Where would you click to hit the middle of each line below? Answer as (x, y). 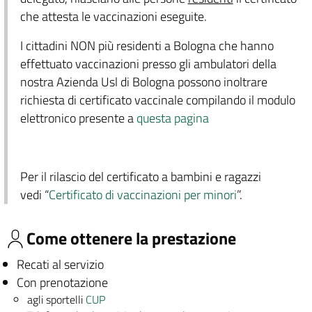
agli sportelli (57, 299)
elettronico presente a (78, 118)
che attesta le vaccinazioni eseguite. (113, 16)
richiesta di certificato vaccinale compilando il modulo (157, 100)
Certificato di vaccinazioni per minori (142, 195)
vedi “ (34, 195)
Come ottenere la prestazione (131, 239)
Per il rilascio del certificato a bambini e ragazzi (140, 177)
